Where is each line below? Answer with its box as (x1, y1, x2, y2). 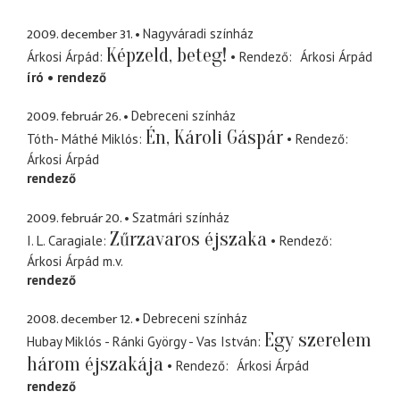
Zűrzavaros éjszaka (110, 227, 267, 251)
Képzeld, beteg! (106, 43, 227, 67)
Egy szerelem (264, 329, 371, 353)
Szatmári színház (132, 208, 229, 226)
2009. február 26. (27, 105, 121, 129)
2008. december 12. (27, 308, 132, 331)
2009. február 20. (27, 206, 121, 229)
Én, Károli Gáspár (146, 126, 283, 150)
